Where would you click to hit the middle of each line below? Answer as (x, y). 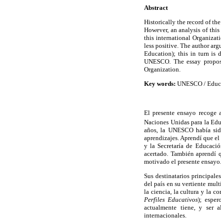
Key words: (160, 84)
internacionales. (165, 216)
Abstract (156, 8)
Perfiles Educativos (171, 200)
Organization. (162, 70)
